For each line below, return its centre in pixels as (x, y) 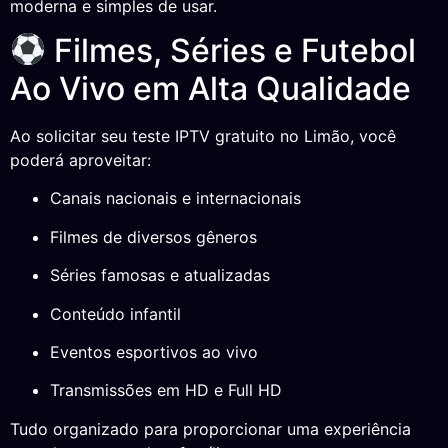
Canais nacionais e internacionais (175, 198)
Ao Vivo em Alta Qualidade (210, 88)
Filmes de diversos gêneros (153, 236)
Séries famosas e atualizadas (160, 275)
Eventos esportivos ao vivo (154, 351)
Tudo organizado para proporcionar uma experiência (210, 428)
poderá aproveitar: (80, 159)
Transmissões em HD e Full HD (166, 390)
